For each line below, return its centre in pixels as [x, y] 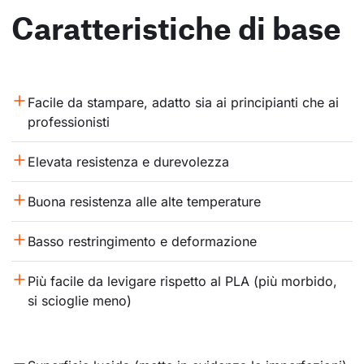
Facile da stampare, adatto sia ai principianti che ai [185, 103]
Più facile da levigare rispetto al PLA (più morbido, [184, 282]
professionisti [69, 122]
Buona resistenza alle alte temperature [144, 202]
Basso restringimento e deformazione [142, 242]
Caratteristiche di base [176, 28]
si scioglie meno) [80, 301]
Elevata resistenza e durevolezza [128, 162]
